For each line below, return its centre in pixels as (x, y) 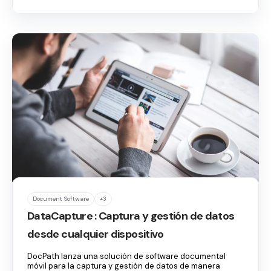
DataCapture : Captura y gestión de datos (131, 216)
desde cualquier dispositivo (96, 234)
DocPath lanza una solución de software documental (126, 256)
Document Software (61, 199)
